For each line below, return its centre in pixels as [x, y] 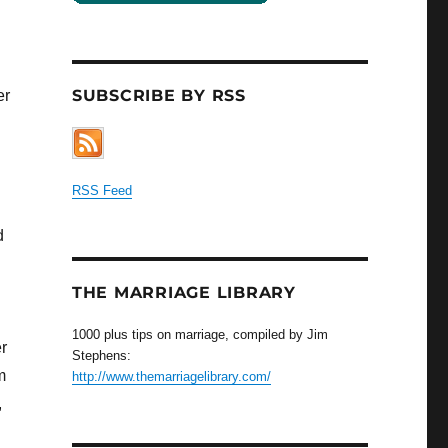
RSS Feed [101, 191]
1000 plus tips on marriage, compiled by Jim [199, 335]
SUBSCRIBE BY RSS [158, 96]
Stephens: [101, 356]
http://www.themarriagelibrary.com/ [171, 377]
